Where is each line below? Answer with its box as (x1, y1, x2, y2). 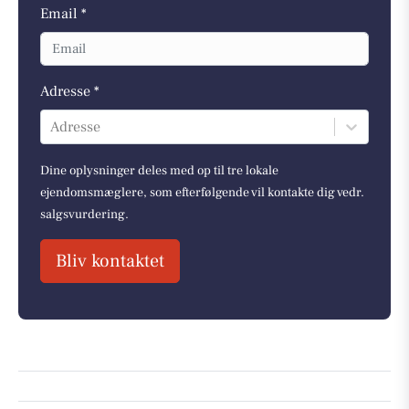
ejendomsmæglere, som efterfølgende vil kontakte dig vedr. (40, 184, 364, 201)
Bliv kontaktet (56, 248, 164, 273)
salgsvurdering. (40, 205, 129, 223)
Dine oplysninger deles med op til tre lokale (40, 162, 278, 179)
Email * (40, 5, 87, 24)
